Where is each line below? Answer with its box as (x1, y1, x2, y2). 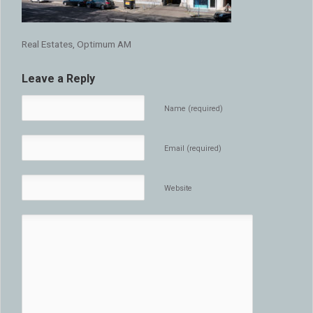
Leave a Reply (22, 72, 95, 86)
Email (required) (164, 144, 222, 154)
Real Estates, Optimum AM (22, 38, 131, 50)
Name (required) (164, 104, 224, 114)
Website (164, 184, 193, 194)
